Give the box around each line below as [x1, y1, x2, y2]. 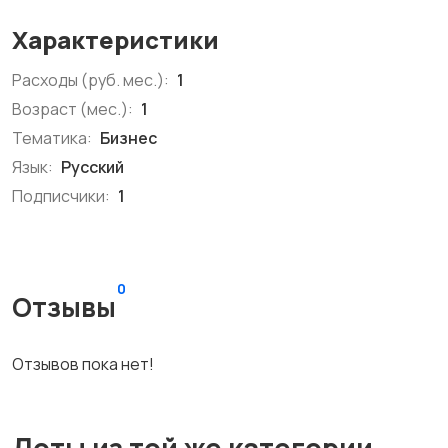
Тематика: [12, 127, 92, 149]
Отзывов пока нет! [12, 353, 154, 375]
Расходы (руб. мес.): [12, 69, 169, 91]
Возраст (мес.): [12, 98, 133, 120]
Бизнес [97, 127, 157, 149]
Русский [58, 156, 124, 178]
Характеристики [12, 23, 219, 56]
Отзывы [12, 289, 116, 325]
